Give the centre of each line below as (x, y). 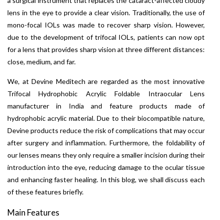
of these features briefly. (45, 192)
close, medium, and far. (41, 62)
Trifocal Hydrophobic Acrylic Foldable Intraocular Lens (106, 94)
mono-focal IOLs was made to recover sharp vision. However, (106, 25)
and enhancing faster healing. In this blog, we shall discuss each (106, 180)
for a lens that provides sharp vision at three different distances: (106, 50)
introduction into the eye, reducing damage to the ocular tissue (106, 167)
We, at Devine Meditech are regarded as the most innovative (106, 82)
